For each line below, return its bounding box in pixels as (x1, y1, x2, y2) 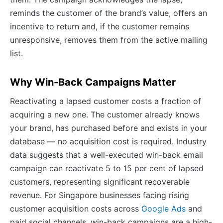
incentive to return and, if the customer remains (10, 21, 189, 31)
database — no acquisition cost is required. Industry (10, 136, 207, 146)
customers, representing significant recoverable (10, 176, 190, 187)
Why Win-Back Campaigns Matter (10, 76, 176, 88)
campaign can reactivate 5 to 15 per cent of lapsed (10, 163, 204, 173)
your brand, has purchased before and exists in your (10, 122, 207, 133)
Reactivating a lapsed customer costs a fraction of (10, 96, 201, 106)
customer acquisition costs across (10, 203, 141, 214)
